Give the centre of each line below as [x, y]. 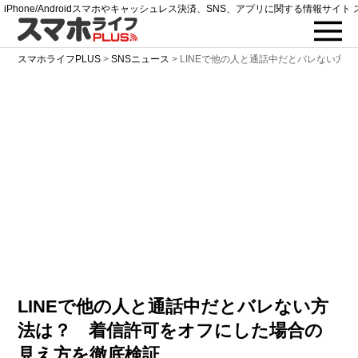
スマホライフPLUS [60, 59]
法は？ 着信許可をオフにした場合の [171, 330]
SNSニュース [141, 59]
